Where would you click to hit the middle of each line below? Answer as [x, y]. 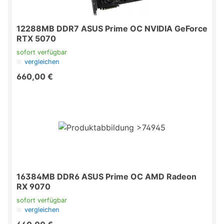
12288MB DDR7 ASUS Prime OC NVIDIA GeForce [112, 29]
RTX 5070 [36, 39]
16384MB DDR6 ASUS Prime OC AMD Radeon [106, 177]
